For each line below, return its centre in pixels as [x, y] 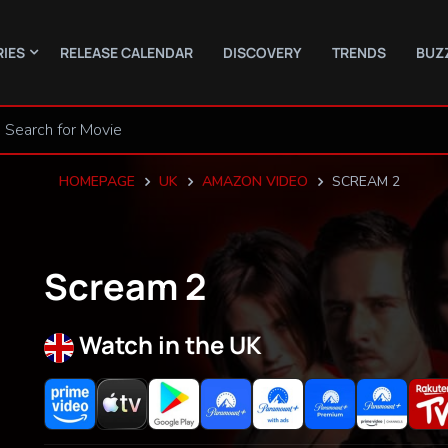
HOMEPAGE [96, 181]
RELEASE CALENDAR [126, 52]
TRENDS [359, 52]
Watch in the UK [170, 344]
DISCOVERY [262, 52]
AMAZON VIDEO [254, 181]
